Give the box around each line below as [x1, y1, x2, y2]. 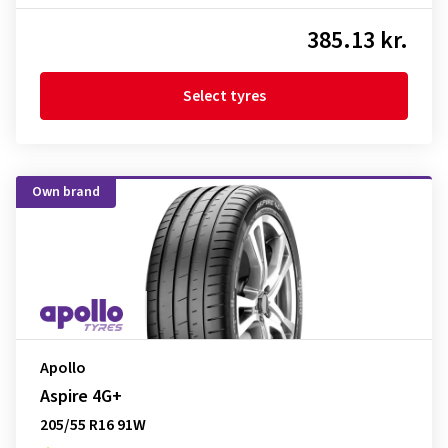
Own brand [32, 182, 100, 202]
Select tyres [182, 85, 266, 107]
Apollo [40, 357, 86, 379]
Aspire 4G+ [40, 384, 122, 409]
